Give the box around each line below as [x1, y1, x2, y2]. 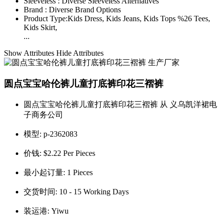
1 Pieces [67, 168, 93, 177]
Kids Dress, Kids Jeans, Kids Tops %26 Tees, [68, 14, 210, 23]
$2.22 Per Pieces [43, 148, 95, 157]
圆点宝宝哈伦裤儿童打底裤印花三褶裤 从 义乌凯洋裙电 [24, 100, 217, 109]
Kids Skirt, [24, 23, 57, 32]
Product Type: [24, 14, 68, 23]
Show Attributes [4, 49, 56, 58]
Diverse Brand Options [49, 5, 121, 14]
